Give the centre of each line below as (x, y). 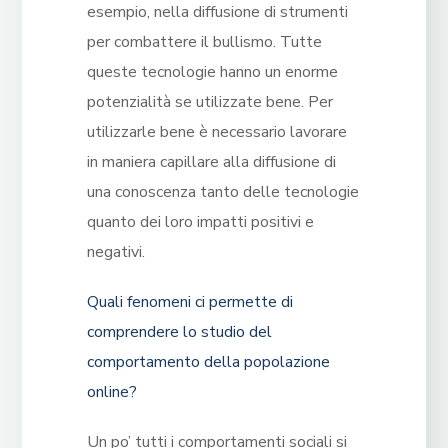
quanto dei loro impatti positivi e (200, 222)
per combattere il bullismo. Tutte (204, 42)
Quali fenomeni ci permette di (189, 302)
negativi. (115, 252)
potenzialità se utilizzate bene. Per (209, 102)
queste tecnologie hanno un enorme (212, 72)
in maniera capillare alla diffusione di (211, 162)
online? (111, 392)
